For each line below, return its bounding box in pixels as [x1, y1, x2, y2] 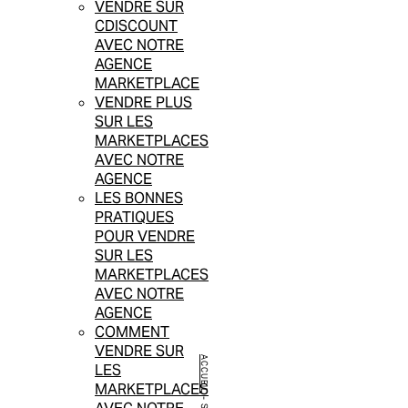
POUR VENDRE [95, 227, 195, 247]
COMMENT [95, 322, 169, 342]
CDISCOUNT [95, 16, 178, 36]
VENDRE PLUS [95, 93, 192, 113]
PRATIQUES [95, 208, 174, 228]
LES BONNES [95, 189, 183, 209]
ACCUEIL [199, 354, 209, 394]
